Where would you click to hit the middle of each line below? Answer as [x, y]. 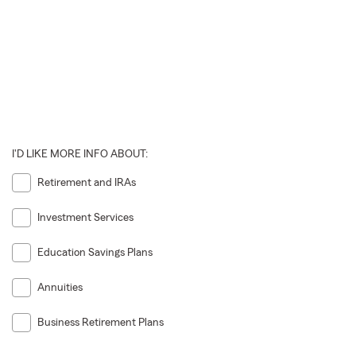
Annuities [60, 288]
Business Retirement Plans [100, 323]
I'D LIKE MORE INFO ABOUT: [79, 154]
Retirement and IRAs [86, 182]
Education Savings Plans [95, 253]
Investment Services [85, 218]
